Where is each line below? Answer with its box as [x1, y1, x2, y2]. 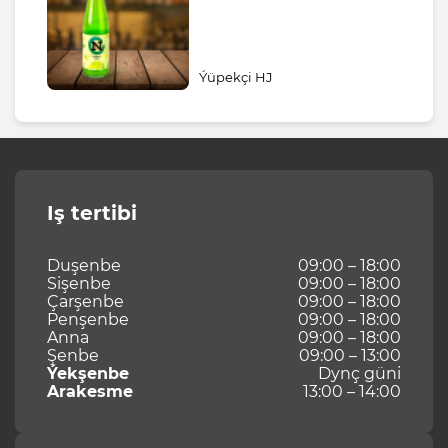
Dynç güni [318, 363, 401, 383]
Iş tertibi [47, 200, 137, 225]
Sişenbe [47, 273, 111, 293]
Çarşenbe [47, 291, 124, 311]
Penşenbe [47, 309, 129, 329]
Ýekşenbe [47, 363, 129, 383]
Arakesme [47, 381, 133, 401]
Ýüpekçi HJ [198, 68, 273, 85]
